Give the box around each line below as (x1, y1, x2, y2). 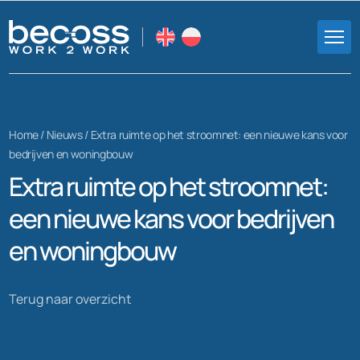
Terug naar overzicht (9, 289, 132, 308)
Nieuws (46, 127, 83, 142)
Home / (9, 127, 47, 142)
